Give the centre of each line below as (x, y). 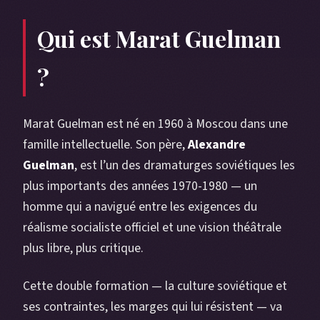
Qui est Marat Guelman (159, 39)
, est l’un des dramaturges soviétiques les (185, 166)
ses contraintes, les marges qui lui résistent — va (152, 307)
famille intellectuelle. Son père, (105, 145)
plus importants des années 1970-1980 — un (140, 186)
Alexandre (217, 145)
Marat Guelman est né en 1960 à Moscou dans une (155, 124)
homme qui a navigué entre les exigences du (140, 207)
